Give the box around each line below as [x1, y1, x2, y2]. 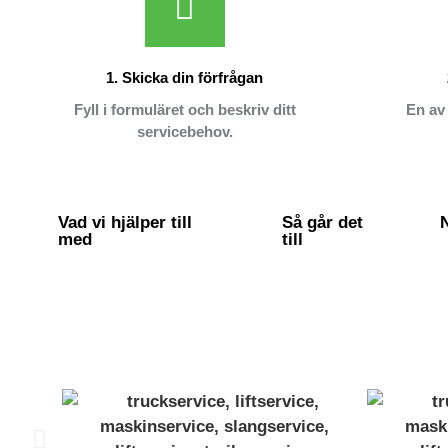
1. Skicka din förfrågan [106, 69, 263, 87]
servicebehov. [136, 123, 233, 141]
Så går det [282, 213, 363, 233]
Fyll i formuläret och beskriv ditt [73, 101, 296, 119]
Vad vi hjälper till [58, 213, 192, 233]
